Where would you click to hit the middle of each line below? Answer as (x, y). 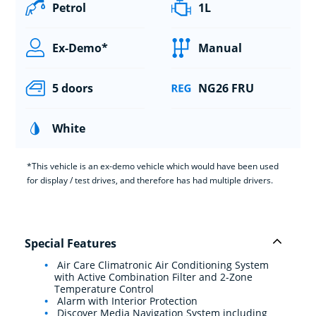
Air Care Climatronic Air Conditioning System (162, 265)
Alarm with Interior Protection (126, 300)
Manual (220, 48)
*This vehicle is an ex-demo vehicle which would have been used (152, 166)
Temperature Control (104, 288)
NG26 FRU (226, 88)
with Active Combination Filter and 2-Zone (153, 276)
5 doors (72, 88)
